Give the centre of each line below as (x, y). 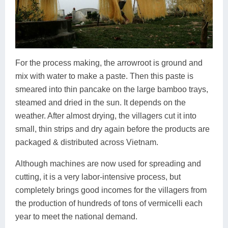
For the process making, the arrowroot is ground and (109, 63)
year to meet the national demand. (76, 217)
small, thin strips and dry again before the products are (112, 129)
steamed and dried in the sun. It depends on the (101, 103)
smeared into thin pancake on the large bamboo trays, (112, 90)
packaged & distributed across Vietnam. (87, 142)
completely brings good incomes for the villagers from (111, 190)
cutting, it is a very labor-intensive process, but (98, 177)
